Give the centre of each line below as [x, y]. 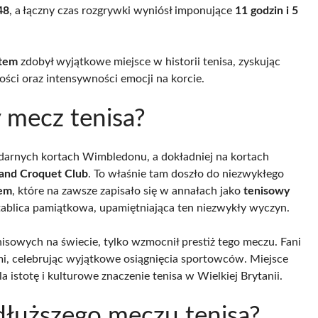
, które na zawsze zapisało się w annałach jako [128, 191]
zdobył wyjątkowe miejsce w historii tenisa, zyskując [149, 61]
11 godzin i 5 [267, 10]
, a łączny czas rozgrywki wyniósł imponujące [122, 10]
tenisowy [267, 191]
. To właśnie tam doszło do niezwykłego [186, 174]
